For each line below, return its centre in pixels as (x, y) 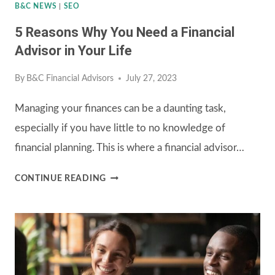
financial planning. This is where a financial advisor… (130, 147)
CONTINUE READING (60, 178)
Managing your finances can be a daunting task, (120, 108)
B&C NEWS (36, 6)
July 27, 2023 (152, 78)
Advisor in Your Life (73, 51)
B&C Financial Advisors (70, 78)
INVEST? (124, 22)
